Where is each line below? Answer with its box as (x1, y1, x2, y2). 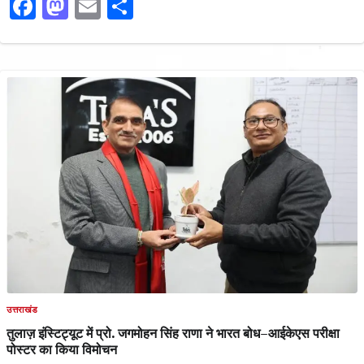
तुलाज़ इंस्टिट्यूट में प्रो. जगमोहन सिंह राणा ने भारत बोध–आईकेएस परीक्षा (6, 323, 340, 342)
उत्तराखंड (6, 304, 38, 316)
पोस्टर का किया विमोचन (6, 340, 117, 358)
